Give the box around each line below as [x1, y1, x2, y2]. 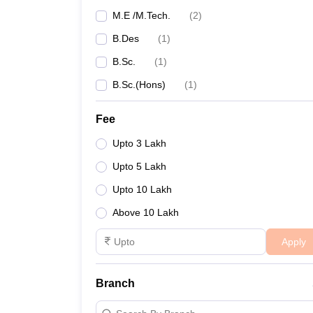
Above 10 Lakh [112, 207, 179, 218]
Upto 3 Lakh [112, 138, 166, 149]
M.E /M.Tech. [112, 10, 170, 21]
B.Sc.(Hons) [112, 79, 166, 90]
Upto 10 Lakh [112, 184, 172, 195]
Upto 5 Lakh [112, 161, 166, 172]
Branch [96, 277, 135, 289]
